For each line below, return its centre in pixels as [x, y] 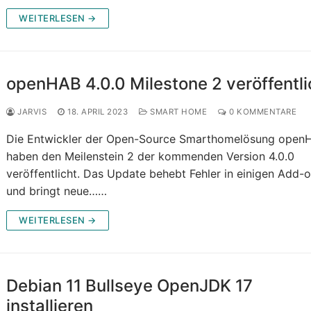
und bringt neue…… [57, 191]
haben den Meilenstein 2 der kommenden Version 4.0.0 [151, 157]
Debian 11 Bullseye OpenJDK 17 [130, 286]
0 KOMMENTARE [262, 112]
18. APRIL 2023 [98, 112]
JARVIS [31, 112]
